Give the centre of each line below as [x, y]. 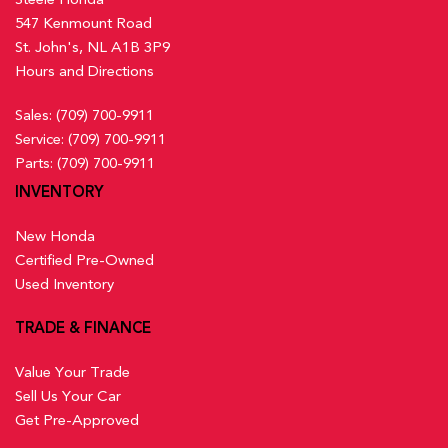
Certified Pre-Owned [84, 259]
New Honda [55, 235]
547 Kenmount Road [83, 22]
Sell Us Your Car [68, 395]
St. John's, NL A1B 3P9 [92, 46]
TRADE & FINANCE [83, 327]
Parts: [36, 162]
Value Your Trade [72, 371]
